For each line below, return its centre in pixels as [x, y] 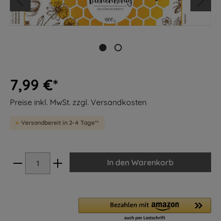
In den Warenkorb [140, 162]
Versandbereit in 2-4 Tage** [60, 123]
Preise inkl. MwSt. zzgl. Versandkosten [78, 102]
